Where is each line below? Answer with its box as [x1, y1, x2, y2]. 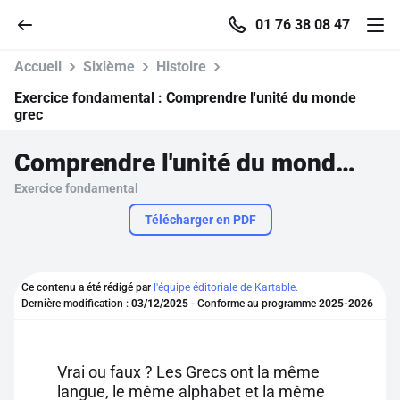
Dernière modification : [21, 297, 131, 310]
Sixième [83, 58, 135, 75]
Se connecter [43, 286, 128, 304]
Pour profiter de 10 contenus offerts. [99, 374, 301, 389]
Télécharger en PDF [144, 212, 256, 227]
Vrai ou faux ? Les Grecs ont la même [57, 362, 320, 381]
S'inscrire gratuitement [127, 338, 273, 356]
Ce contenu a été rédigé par [21, 281, 154, 294]
